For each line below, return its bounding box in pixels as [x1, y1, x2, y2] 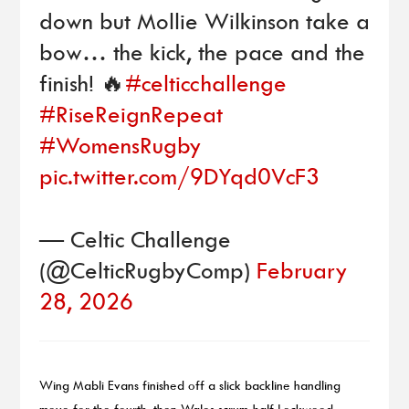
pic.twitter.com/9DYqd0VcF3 [38, 161, 320, 190]
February [256, 255, 348, 284]
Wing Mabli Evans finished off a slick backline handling [38, 377, 341, 393]
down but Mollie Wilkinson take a [38, 5, 370, 35]
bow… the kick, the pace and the [38, 37, 365, 66]
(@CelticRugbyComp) [38, 255, 257, 284]
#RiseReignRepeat [38, 99, 223, 128]
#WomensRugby [38, 130, 202, 159]
